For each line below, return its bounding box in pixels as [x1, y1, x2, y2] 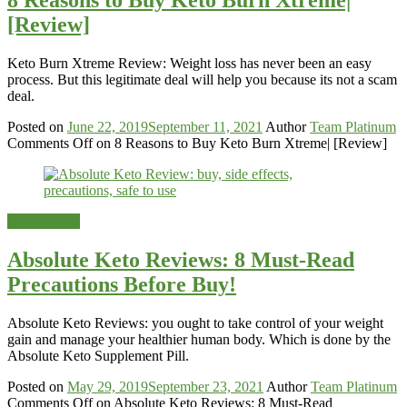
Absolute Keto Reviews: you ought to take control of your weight [7, 314, 383, 331]
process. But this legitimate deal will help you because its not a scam [7, 71, 397, 87]
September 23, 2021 [148, 378, 263, 394]
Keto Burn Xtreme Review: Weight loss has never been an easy [7, 55, 372, 71]
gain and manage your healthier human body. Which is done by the [7, 331, 391, 347]
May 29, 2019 [67, 378, 148, 394]
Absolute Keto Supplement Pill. [7, 347, 189, 363]
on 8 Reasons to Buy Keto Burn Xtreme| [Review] [93, 134, 387, 151]
